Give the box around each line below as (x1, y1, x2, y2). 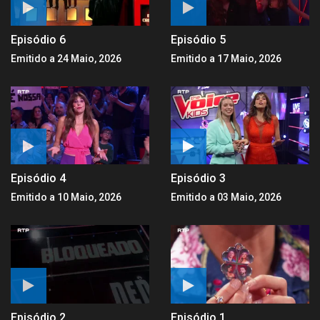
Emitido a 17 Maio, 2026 (171, 53, 281, 65)
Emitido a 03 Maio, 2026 (171, 191, 281, 204)
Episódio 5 (171, 33, 226, 47)
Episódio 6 (11, 33, 66, 47)
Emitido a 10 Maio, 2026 (11, 191, 121, 204)
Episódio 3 (171, 171, 226, 186)
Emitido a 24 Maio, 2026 (11, 53, 121, 65)
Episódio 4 (11, 171, 66, 186)
